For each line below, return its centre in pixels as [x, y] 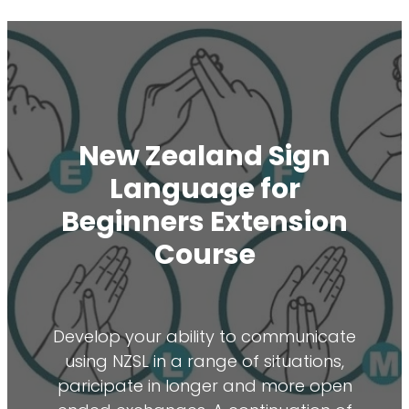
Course [204, 257]
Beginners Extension [204, 225]
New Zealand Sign [204, 159]
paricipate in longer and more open [204, 388]
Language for [204, 192]
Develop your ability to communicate [204, 339]
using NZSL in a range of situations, [204, 363]
